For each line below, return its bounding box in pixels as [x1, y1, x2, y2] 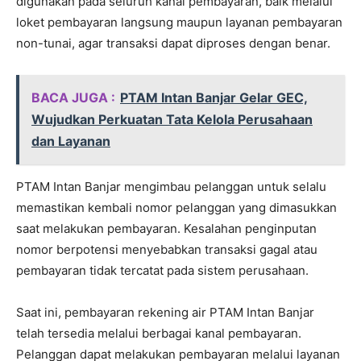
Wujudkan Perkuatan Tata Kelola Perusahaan [31, 110, 313, 127]
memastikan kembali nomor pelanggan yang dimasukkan [16, 199, 337, 215]
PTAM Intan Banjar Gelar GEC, [120, 89, 308, 106]
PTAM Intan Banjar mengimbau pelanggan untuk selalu [16, 178, 326, 194]
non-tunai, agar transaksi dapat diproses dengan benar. [16, 35, 330, 51]
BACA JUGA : [31, 89, 115, 106]
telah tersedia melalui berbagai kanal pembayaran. [16, 325, 301, 341]
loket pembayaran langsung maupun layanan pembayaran [16, 14, 342, 30]
